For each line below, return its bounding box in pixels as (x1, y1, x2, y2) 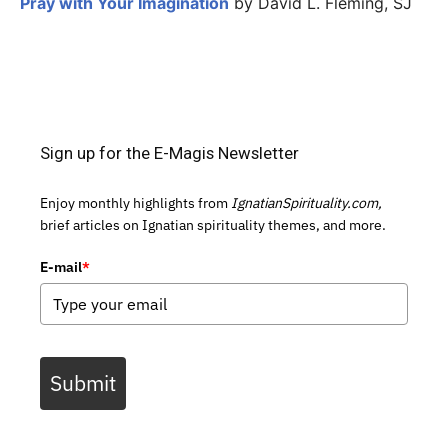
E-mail (40, 257, 82, 276)
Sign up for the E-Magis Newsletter (40, 142, 299, 163)
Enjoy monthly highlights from (40, 193, 231, 212)
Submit (50, 368, 116, 397)
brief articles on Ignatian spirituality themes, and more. (40, 215, 386, 234)
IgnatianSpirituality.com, (231, 193, 382, 212)
